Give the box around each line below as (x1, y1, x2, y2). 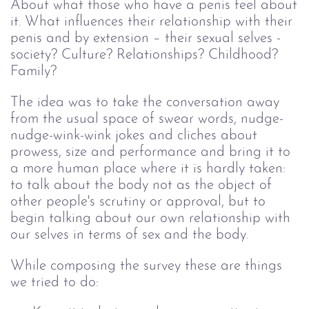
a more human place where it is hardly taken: (10, 161, 286, 177)
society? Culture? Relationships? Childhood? (10, 48, 278, 63)
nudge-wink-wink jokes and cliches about (10, 128, 257, 143)
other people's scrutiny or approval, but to (10, 195, 266, 210)
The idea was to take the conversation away (10, 95, 279, 110)
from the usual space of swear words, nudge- (10, 112, 283, 127)
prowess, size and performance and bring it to (10, 145, 290, 160)
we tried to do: (10, 275, 99, 290)
